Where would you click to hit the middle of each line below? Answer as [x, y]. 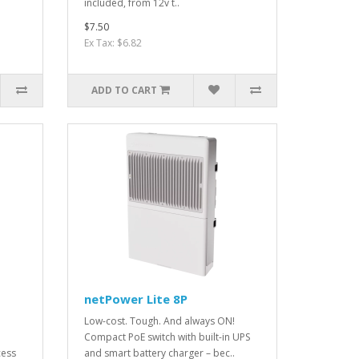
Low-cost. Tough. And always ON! [159, 321]
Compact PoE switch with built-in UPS [167, 337]
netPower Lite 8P [135, 299]
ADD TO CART [124, 91]
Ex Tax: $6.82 [113, 43]
